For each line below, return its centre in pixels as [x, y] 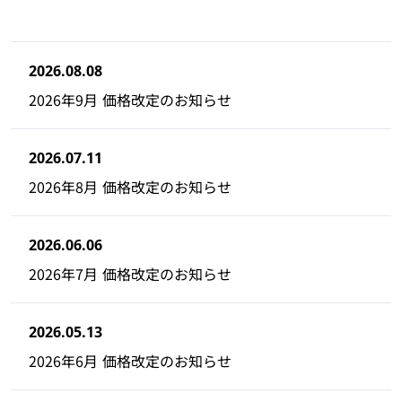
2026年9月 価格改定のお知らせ [130, 99]
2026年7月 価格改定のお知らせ [130, 273]
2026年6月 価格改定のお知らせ [130, 360]
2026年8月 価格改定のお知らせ [130, 186]
